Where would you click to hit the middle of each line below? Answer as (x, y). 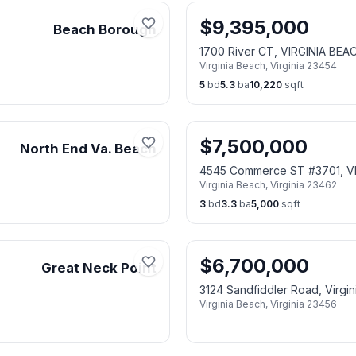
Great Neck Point (99, 268)
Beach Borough (105, 29)
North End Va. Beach (88, 149)
